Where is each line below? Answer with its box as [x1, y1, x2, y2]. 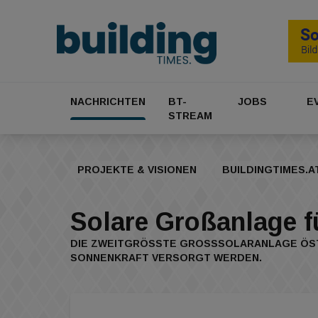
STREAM [168, 110, 212, 122]
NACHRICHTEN [70, 96, 146, 108]
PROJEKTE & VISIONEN [77, 164, 197, 176]
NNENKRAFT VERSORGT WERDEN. [70, 252, 252, 264]
